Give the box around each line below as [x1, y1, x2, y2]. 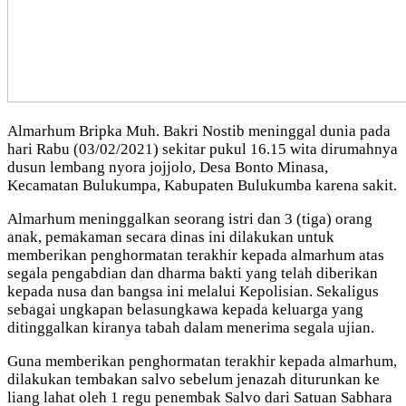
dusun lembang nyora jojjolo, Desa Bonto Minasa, [7, 158, 328, 176]
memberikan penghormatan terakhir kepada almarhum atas [7, 246, 384, 264]
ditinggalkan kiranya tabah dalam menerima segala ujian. [7, 318, 374, 336]
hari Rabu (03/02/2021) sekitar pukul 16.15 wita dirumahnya [7, 140, 398, 158]
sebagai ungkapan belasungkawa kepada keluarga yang [7, 300, 363, 318]
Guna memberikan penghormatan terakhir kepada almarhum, [7, 352, 397, 370]
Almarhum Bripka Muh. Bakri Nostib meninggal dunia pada [7, 121, 391, 140]
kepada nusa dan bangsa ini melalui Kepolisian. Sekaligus [7, 282, 379, 300]
